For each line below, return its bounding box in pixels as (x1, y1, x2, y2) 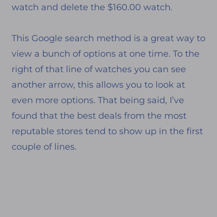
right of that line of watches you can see (12, 63, 186, 75)
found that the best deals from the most (12, 110, 186, 121)
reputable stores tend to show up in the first (12, 125, 203, 137)
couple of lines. (12, 141, 77, 152)
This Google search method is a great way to (12, 32, 205, 44)
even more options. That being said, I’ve (12, 94, 184, 106)
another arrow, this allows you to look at (12, 79, 185, 90)
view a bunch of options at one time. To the (12, 48, 200, 59)
